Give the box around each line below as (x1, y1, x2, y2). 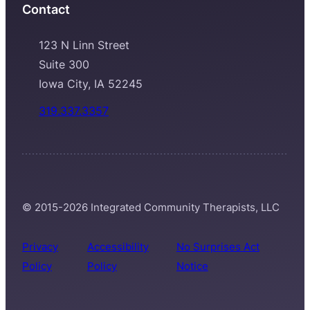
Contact (22, 1, 70, 17)
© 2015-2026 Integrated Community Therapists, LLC (22, 201, 280, 214)
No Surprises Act (176, 241, 259, 254)
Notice (176, 260, 208, 273)
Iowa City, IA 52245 (39, 77, 143, 91)
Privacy (22, 241, 58, 254)
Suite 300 (39, 57, 89, 72)
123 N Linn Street (39, 38, 129, 53)
